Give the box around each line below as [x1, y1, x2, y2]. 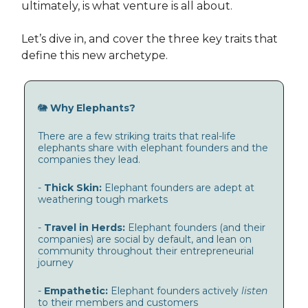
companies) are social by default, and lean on [38, 233, 252, 246]
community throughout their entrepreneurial [38, 245, 254, 258]
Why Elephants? [50, 102, 135, 115]
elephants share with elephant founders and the [38, 142, 268, 155]
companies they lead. [38, 153, 140, 166]
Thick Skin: [44, 181, 104, 195]
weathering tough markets [38, 193, 168, 206]
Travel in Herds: [44, 221, 128, 234]
